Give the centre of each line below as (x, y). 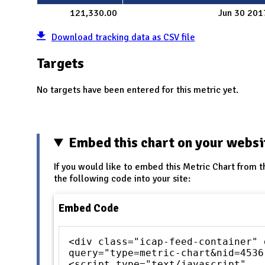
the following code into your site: (122, 179)
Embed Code (89, 208)
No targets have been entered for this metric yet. (138, 90)
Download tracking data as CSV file (123, 37)
